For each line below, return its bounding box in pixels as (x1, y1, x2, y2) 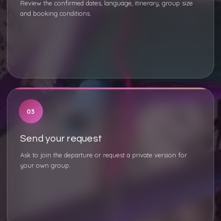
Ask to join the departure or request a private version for (20, 151, 187, 159)
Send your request (20, 134, 102, 144)
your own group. (20, 161, 71, 169)
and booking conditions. (20, 9, 91, 17)
